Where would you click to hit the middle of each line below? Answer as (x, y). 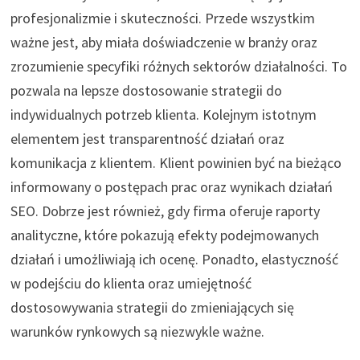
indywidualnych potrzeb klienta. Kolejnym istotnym (163, 114)
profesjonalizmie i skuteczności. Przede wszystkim (162, 18)
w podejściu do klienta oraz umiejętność (131, 283)
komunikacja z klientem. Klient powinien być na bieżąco (176, 162)
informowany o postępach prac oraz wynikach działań (171, 186)
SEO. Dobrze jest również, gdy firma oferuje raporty (165, 211)
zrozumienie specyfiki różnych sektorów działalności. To (178, 66)
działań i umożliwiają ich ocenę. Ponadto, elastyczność (174, 259)
